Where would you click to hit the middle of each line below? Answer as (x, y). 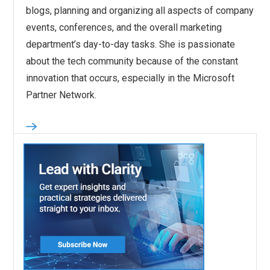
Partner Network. (61, 95)
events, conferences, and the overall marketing (124, 28)
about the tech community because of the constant (132, 61)
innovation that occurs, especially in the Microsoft (130, 78)
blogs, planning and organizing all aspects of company (140, 11)
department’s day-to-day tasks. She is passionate (131, 45)
